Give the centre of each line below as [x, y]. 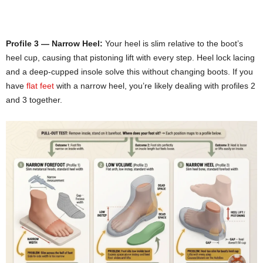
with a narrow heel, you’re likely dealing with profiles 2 [155, 86]
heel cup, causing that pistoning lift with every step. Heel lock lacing [130, 58]
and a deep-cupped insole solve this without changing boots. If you [129, 72]
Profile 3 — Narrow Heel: [54, 44]
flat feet [40, 86]
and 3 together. [34, 100]
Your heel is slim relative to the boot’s [173, 44]
